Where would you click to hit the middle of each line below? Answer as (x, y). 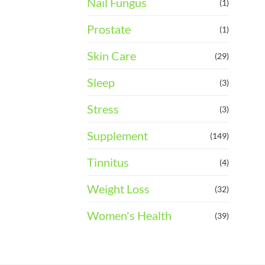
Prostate (109, 29)
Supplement (117, 136)
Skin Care (112, 56)
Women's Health (129, 216)
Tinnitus (108, 162)
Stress (103, 109)
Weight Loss (118, 189)
